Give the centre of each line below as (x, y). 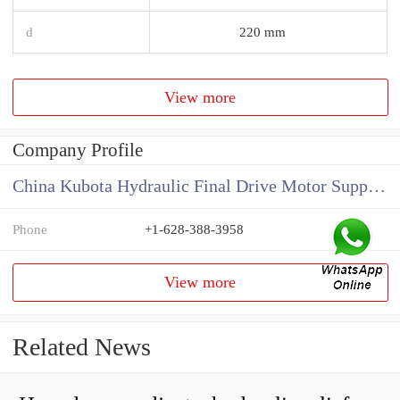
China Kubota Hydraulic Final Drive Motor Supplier (377, 187)
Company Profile (78, 150)
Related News (82, 347)
